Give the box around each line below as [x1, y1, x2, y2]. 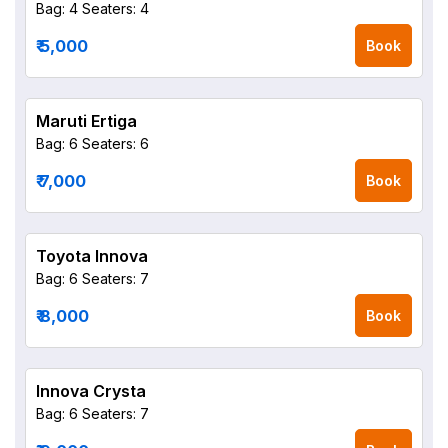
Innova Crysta [36, 381, 146, 401]
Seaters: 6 [82, 135, 149, 152]
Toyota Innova [36, 246, 148, 266]
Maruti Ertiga [36, 111, 137, 131]
